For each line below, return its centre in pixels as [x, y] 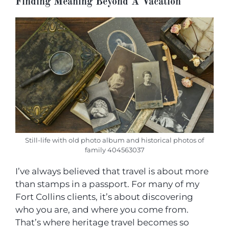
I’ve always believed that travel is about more [112, 171]
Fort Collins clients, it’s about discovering [104, 197]
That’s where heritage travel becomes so [102, 222]
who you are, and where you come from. [102, 209]
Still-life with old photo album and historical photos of [114, 140]
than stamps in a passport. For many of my [107, 184]
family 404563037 [114, 150]
